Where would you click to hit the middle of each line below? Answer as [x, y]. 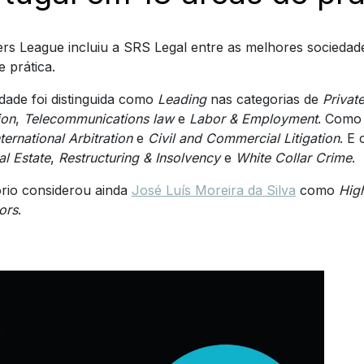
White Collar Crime [293, 157]
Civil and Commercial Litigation [243, 138]
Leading [182, 99]
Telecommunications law [98, 118]
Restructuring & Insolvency [139, 157]
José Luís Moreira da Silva [213, 190]
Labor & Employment [253, 118]
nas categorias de [264, 99]
